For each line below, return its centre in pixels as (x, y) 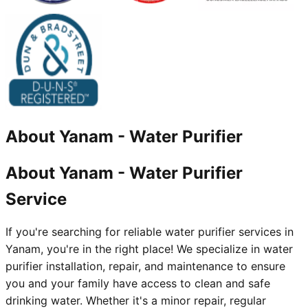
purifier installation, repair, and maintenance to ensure (145, 266)
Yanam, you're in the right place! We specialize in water (149, 249)
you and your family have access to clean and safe (138, 284)
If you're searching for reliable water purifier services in (150, 232)
